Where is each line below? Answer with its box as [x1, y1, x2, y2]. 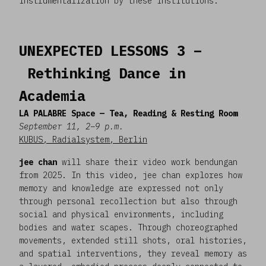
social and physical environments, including [19, 208, 223, 220]
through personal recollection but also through [19, 195, 237, 207]
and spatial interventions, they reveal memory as [19, 248, 247, 259]
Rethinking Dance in [19, 63, 185, 83]
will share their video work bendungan [62, 156, 237, 167]
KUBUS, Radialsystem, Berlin [19, 134, 147, 145]
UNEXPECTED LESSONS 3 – [19, 40, 202, 60]
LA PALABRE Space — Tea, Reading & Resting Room [19, 107, 237, 119]
